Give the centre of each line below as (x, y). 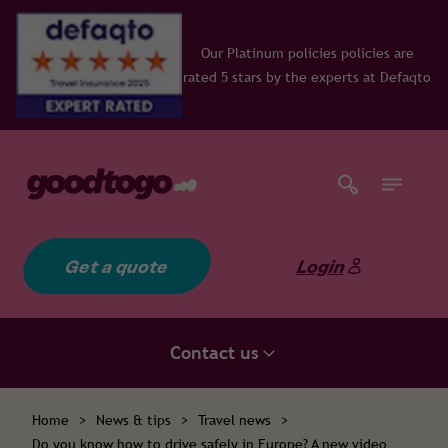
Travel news (234, 420)
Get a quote (117, 266)
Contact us (214, 353)
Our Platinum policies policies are (294, 53)
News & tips (133, 420)
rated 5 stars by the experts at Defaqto (293, 77)
